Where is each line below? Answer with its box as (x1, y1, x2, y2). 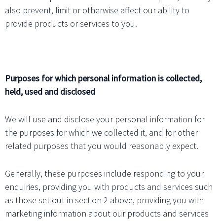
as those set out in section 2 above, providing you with (5, 194, 204, 206)
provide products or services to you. (5, 17, 137, 29)
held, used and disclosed (5, 86, 95, 98)
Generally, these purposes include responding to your (5, 167, 204, 179)
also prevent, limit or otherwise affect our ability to (5, 4, 189, 16)
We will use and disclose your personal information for (5, 113, 205, 125)
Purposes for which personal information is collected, (5, 73, 202, 84)
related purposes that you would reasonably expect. (5, 140, 198, 151)
